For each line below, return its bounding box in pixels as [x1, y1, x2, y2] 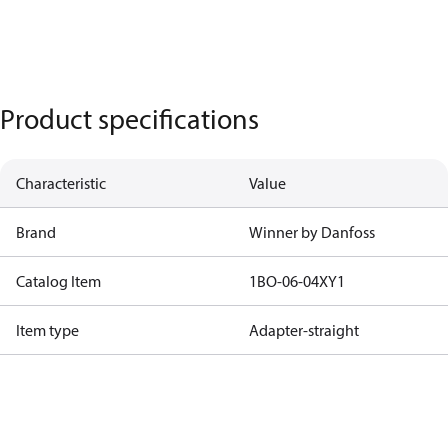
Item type [16, 320, 79, 340]
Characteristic [16, 173, 106, 193]
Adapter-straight [248, 320, 359, 340]
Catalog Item [16, 271, 101, 291]
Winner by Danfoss [248, 222, 375, 242]
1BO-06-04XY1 [248, 271, 345, 291]
